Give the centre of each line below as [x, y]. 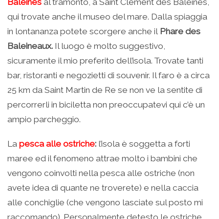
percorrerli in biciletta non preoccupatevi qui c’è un [106, 105]
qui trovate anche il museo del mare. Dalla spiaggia [107, 17]
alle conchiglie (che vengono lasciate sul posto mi [105, 203]
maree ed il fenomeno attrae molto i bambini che [102, 159]
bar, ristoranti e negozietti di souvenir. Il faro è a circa [109, 76]
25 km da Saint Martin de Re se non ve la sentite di [105, 90]
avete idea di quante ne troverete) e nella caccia [103, 188]
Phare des [179, 32]
